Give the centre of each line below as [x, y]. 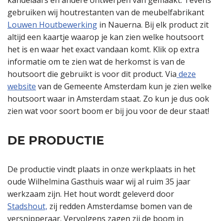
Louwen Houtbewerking [52, 25]
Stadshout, [27, 206]
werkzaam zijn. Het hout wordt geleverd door [91, 194]
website [22, 87]
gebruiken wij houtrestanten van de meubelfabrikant [106, 13]
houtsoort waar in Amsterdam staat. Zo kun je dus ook [108, 99]
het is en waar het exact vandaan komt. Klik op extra [103, 50]
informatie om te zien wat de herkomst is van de [96, 62]
